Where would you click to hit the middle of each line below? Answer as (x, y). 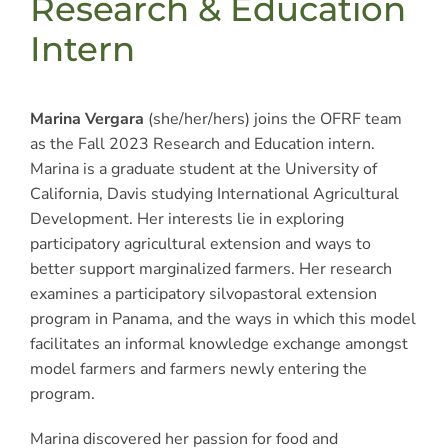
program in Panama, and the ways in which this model (222, 318)
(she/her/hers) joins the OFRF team (272, 118)
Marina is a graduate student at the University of (203, 168)
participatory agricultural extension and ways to (200, 243)
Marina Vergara (86, 118)
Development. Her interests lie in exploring (186, 218)
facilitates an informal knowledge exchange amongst (218, 343)
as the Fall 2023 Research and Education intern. (202, 143)
